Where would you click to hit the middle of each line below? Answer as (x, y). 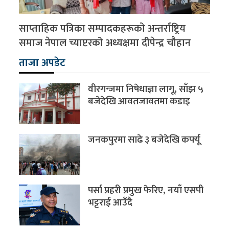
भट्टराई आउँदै (110, 202)
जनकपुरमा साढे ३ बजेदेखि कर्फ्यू (144, 140)
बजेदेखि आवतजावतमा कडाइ (139, 101)
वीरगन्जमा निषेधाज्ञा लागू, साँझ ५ (146, 89)
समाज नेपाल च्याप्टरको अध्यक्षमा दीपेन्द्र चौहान (105, 43)
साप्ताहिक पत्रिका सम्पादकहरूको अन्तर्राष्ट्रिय (102, 28)
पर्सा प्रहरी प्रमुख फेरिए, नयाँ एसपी (146, 190)
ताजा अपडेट (42, 63)
